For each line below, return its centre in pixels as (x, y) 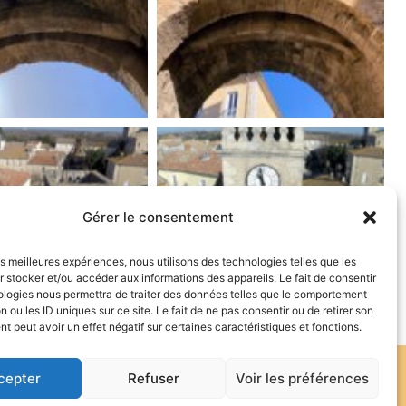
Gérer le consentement (159, 217)
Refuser (154, 378)
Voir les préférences (302, 378)
